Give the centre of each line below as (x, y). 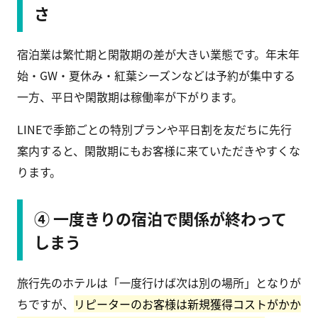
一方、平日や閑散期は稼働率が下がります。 (130, 97)
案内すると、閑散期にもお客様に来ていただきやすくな (159, 151)
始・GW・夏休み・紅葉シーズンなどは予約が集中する (156, 76)
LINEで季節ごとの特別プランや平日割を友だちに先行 (154, 130)
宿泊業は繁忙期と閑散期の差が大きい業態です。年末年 (158, 54)
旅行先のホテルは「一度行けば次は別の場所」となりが (159, 283)
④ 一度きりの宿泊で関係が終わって (160, 218)
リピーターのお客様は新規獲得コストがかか (187, 304)
